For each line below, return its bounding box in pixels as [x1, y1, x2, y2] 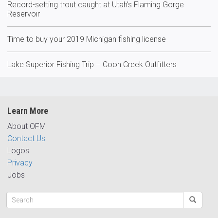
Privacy [7, 158, 33, 167]
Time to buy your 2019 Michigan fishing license [7, 35, 166, 44]
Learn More [7, 106, 48, 116]
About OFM [7, 122, 46, 131]
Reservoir [7, 9, 40, 18]
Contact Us [7, 134, 45, 143]
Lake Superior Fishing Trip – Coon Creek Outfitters [7, 60, 177, 69]
